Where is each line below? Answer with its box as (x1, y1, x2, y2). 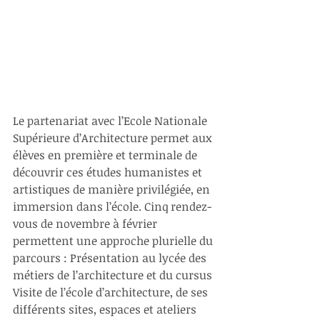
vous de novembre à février (13, 216, 160, 232)
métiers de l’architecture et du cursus (13, 267, 215, 284)
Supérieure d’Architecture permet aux (13, 130, 214, 146)
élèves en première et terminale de (13, 147, 200, 164)
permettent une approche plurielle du (13, 233, 216, 249)
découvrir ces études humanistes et (13, 164, 205, 181)
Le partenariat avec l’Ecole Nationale (13, 113, 210, 129)
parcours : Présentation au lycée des (13, 250, 209, 266)
